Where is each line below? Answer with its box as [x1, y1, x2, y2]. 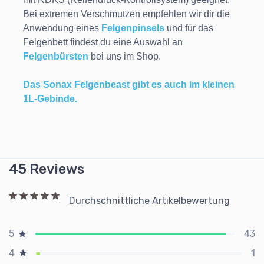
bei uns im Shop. [88, 51, 161, 62]
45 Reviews [9, 161, 84, 178]
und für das [164, 23, 213, 34]
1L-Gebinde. [23, 94, 77, 104]
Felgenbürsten [23, 51, 88, 62]
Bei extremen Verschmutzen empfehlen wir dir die [23, 9, 230, 19]
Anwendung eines [23, 23, 101, 34]
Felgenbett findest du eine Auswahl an [23, 37, 183, 48]
